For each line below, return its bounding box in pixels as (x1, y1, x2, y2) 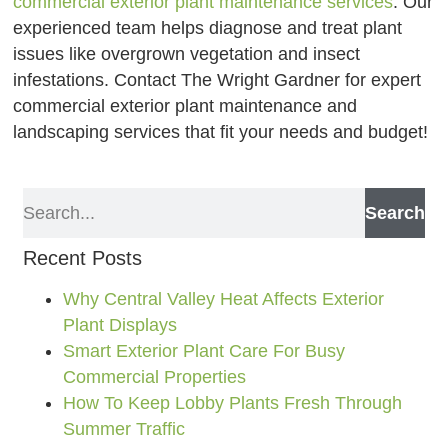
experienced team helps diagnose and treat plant (13, 18, 403, 39)
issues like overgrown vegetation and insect (13, 44, 361, 65)
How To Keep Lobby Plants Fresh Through (63, 392, 403, 413)
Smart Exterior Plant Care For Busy (63, 340, 346, 361)
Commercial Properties (63, 366, 247, 387)
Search (364, 202, 425, 223)
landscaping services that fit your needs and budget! (13, 122, 429, 143)
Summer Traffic (63, 418, 186, 439)
